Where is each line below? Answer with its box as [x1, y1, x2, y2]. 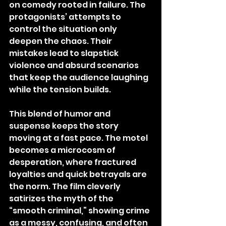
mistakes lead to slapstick [9, 47, 120, 59]
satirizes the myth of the [9, 192, 115, 204]
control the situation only [9, 23, 119, 35]
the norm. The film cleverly [9, 180, 122, 192]
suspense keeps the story [9, 120, 120, 132]
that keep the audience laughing [9, 71, 150, 83]
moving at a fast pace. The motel [9, 132, 149, 144]
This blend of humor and [9, 107, 112, 120]
